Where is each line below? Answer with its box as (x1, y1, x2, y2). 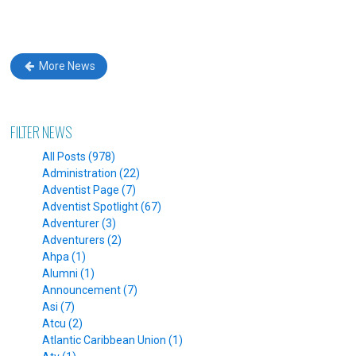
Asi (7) (42, 300, 75, 313)
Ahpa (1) (42, 250, 87, 263)
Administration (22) (42, 166, 141, 180)
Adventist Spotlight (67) (42, 199, 162, 213)
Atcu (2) (42, 316, 83, 330)
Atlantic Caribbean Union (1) (42, 333, 184, 346)
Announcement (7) (42, 283, 138, 296)
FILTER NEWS (10, 121, 73, 142)
